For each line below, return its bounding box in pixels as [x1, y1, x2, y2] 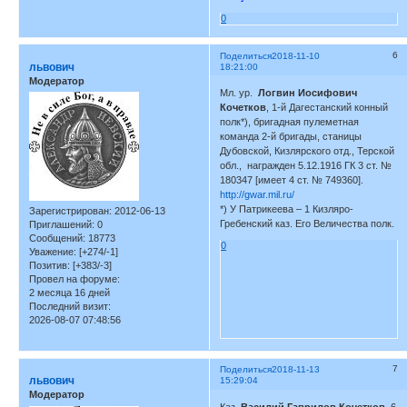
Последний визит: [29, 301, 111, 313]
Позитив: [29, 260, 70, 272]
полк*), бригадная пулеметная [220, 116, 360, 128]
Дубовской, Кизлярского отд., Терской [220, 145, 395, 157]
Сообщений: [29, 233, 85, 244]
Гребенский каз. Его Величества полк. [220, 218, 395, 230]
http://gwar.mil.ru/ [220, 189, 295, 201]
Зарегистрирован [29, 205, 109, 217]
